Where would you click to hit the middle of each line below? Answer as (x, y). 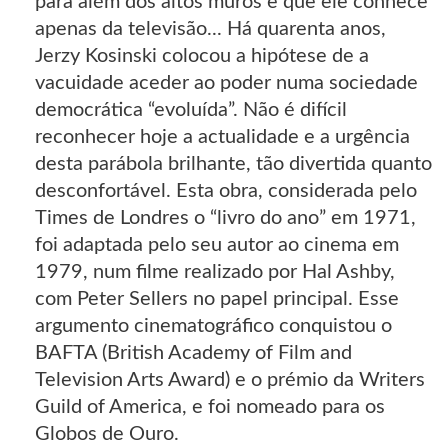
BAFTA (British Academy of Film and (193, 353)
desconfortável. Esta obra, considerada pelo (226, 191)
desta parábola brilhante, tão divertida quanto (233, 164)
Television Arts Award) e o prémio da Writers (230, 380)
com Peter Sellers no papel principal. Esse (217, 299)
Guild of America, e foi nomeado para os (210, 407)
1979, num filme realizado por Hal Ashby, (215, 272)
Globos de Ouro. (107, 434)
